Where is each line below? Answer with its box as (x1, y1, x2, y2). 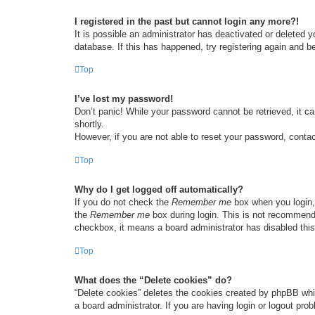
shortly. (75, 119, 104, 130)
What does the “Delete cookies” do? (75, 274, 232, 285)
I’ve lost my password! (75, 94, 173, 105)
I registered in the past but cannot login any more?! (75, 15, 299, 27)
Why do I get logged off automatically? (75, 184, 243, 195)
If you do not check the (75, 197, 172, 208)
